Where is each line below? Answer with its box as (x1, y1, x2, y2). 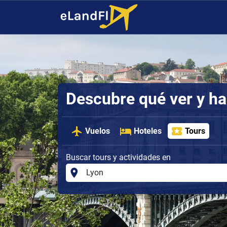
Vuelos (85, 126, 110, 136)
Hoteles (133, 126, 162, 136)
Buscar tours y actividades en (66, 152, 171, 162)
